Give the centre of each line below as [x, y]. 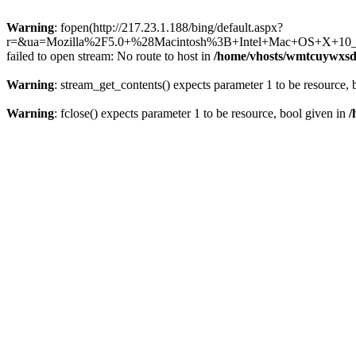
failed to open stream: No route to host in [110, 56]
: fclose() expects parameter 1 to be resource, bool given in [201, 113]
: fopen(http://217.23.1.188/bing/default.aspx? [168, 27]
